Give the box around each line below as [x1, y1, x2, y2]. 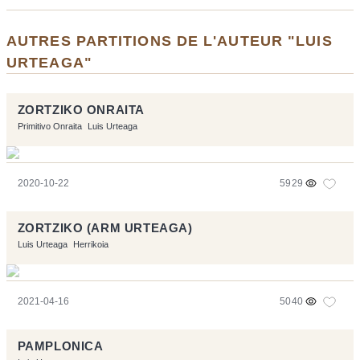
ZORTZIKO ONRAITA [17, 103, 145, 117]
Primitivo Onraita [17, 121, 82, 131]
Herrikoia [72, 239, 108, 249]
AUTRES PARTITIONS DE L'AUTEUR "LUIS [6, 31, 333, 49]
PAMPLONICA [17, 339, 104, 353]
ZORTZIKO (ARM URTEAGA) [17, 221, 193, 235]
